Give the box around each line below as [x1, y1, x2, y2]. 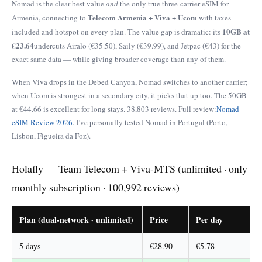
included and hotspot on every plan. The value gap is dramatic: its [12, 26, 222, 37]
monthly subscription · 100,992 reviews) [12, 180, 180, 195]
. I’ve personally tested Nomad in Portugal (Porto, [73, 116, 227, 127]
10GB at [222, 25, 250, 37]
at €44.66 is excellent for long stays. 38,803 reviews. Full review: [12, 103, 216, 114]
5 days [19, 240, 40, 252]
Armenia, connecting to [12, 12, 88, 23]
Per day [196, 213, 223, 226]
